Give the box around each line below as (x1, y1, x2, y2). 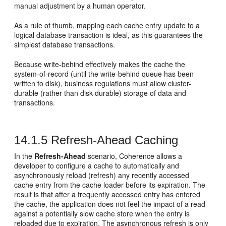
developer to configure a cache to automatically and (14, 160, 180, 171)
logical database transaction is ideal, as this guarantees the (14, 29, 203, 40)
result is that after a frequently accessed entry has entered (14, 189, 201, 199)
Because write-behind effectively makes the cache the (14, 59, 186, 69)
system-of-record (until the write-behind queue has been (14, 68, 194, 79)
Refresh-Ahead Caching (47, 133, 179, 147)
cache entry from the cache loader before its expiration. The (14, 179, 206, 190)
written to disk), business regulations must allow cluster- (14, 78, 192, 88)
